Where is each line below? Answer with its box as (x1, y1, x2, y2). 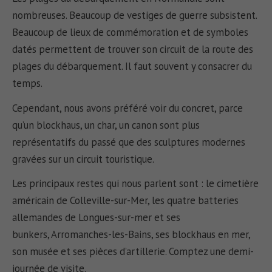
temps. (12, 76, 45, 90)
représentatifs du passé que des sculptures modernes (12, 135, 246, 149)
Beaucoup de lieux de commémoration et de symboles (12, 25, 249, 39)
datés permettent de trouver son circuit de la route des (12, 42, 254, 56)
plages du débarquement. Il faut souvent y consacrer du (12, 59, 253, 73)
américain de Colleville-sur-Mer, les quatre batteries (12, 194, 239, 208)
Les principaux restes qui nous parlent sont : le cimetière (12, 177, 259, 191)
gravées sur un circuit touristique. (12, 152, 155, 166)
